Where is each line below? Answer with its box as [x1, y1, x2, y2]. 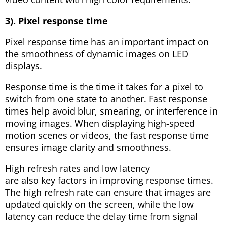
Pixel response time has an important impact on [5, 35, 209, 48]
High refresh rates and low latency [5, 162, 150, 174]
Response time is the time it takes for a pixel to [5, 80, 203, 93]
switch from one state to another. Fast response [5, 92, 207, 105]
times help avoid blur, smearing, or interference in [5, 104, 218, 117]
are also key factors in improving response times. [5, 174, 213, 186]
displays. [5, 59, 42, 72]
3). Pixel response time [5, 14, 108, 27]
